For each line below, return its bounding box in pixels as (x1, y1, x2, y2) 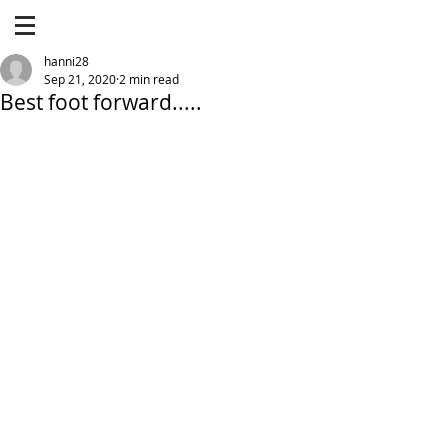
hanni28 (44, 53, 89, 69)
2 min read (119, 71, 179, 87)
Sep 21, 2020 (44, 71, 116, 87)
